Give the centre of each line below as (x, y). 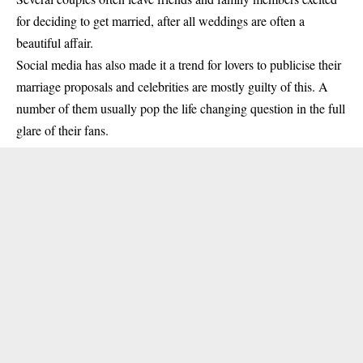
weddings (223, 21)
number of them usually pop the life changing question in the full (181, 108)
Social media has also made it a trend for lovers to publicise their (179, 64)
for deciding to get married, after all (107, 21)
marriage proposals (64, 86)
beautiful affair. (55, 43)
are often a (276, 21)
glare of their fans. (62, 130)
